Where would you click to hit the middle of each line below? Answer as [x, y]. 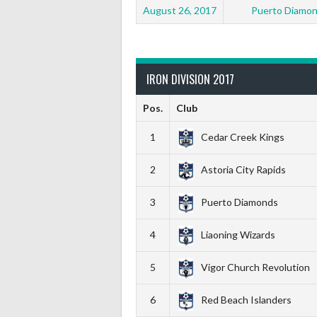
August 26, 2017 [180, 10]
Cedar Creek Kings [242, 137]
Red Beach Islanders [246, 299]
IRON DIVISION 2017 [190, 79]
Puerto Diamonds [239, 202]
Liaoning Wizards [238, 234]
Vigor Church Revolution [255, 267]
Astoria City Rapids [243, 169]
